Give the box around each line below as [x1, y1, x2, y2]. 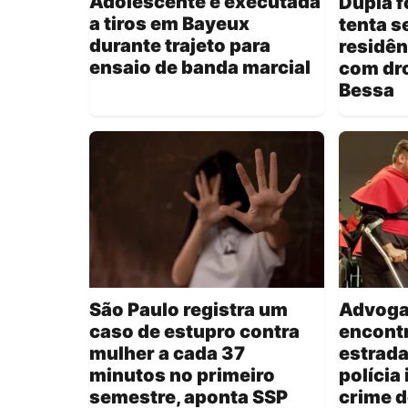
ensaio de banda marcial [89, 56, 311, 78]
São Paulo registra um [89, 299, 288, 321]
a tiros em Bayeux [89, 12, 250, 35]
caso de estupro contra [89, 321, 300, 343]
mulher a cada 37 [89, 342, 245, 365]
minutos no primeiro [89, 364, 275, 387]
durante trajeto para [89, 34, 270, 56]
